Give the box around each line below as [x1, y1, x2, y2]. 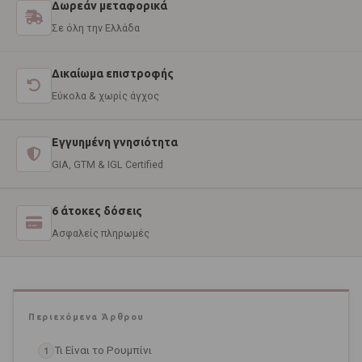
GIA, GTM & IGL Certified [52, 158, 163, 171]
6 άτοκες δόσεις [52, 204, 142, 218]
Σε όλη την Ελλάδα [52, 22, 140, 35]
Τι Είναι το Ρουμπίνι [54, 343, 152, 357]
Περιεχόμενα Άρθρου [28, 312, 145, 322]
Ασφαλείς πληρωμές [52, 227, 149, 240]
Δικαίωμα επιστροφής [52, 67, 174, 81]
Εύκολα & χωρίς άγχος [52, 90, 159, 103]
